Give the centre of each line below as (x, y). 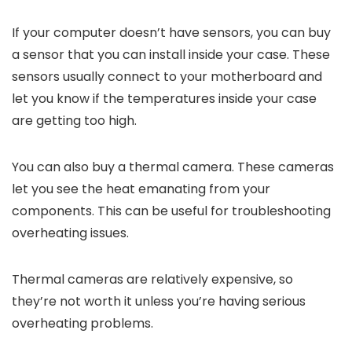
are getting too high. (74, 121)
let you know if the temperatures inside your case (164, 99)
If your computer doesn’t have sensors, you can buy (171, 33)
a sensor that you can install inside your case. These (171, 55)
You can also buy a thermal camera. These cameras (173, 167)
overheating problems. (82, 324)
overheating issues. (70, 233)
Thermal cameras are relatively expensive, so (152, 280)
